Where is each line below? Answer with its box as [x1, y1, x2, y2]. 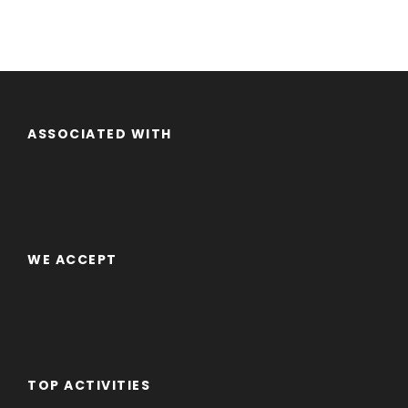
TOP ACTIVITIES [27, 376, 150, 395]
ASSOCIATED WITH [27, 125, 172, 144]
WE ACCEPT [27, 250, 117, 270]
